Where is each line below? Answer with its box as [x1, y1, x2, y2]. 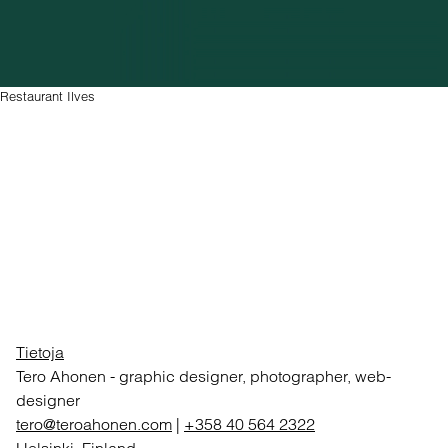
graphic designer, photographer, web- [119, 366, 391, 387]
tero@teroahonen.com [16, 414, 172, 435]
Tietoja [16, 342, 64, 363]
